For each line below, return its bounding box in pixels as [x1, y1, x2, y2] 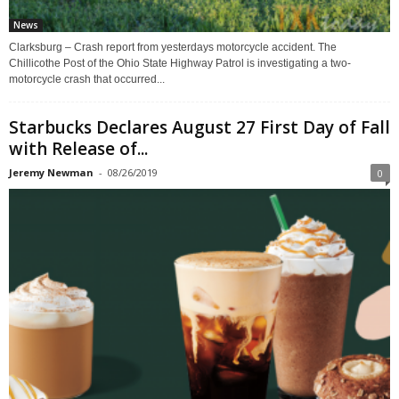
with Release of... [9, 137, 148, 161]
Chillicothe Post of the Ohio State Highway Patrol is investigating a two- [9, 57, 351, 70]
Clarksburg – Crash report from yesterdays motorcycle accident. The [9, 41, 337, 54]
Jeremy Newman [9, 166, 94, 180]
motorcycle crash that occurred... [9, 73, 165, 86]
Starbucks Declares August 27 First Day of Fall [9, 116, 390, 140]
